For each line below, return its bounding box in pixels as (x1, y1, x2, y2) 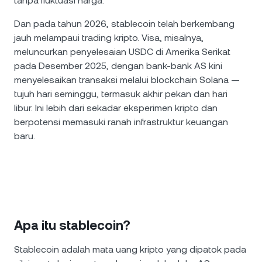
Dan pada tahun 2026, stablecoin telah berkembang (14, 18, 235, 29)
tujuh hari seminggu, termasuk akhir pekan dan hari (14, 88, 227, 99)
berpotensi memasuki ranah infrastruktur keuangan (14, 116, 228, 127)
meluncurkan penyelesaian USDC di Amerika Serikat (14, 46, 230, 57)
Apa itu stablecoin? (14, 218, 130, 233)
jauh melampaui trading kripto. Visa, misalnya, (14, 32, 204, 43)
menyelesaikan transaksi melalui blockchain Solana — (14, 74, 240, 85)
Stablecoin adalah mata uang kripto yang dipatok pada (14, 244, 246, 255)
